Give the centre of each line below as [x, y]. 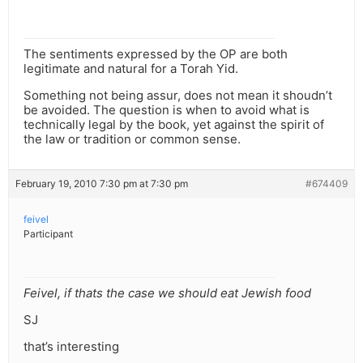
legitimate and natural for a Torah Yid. [131, 69]
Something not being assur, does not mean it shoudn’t [178, 96]
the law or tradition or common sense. [132, 139]
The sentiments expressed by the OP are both [156, 54]
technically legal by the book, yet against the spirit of [174, 125]
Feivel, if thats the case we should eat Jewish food [167, 293]
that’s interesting [71, 347]
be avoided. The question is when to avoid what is [167, 110]
